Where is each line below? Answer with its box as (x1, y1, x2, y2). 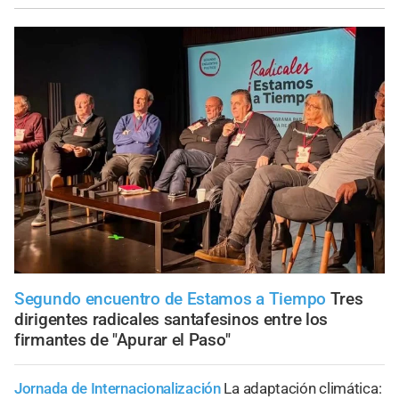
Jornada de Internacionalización (14, 379, 221, 397)
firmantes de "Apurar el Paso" (14, 329, 231, 350)
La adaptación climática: (224, 379, 382, 397)
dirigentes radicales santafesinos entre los (14, 308, 329, 330)
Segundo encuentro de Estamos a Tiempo (14, 288, 326, 309)
